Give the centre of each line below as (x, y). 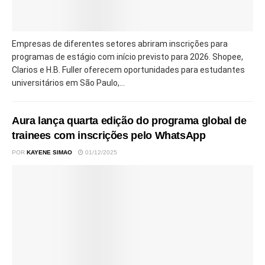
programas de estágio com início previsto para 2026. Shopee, (127, 57)
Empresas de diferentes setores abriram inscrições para (120, 44)
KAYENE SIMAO (49, 153)
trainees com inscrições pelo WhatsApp (109, 136)
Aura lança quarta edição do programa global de (129, 121)
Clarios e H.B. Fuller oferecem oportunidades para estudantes (128, 70)
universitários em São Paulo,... (68, 83)
